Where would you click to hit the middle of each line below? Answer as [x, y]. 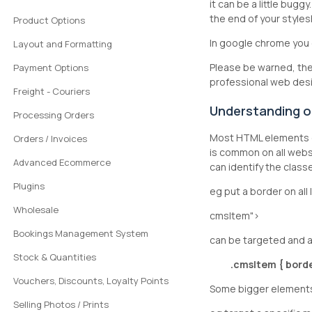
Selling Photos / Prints [61, 304]
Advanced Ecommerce [62, 162]
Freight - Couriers [52, 91]
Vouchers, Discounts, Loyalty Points [91, 281]
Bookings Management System [81, 233]
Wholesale [36, 210]
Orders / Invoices [50, 139]
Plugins [29, 186]
